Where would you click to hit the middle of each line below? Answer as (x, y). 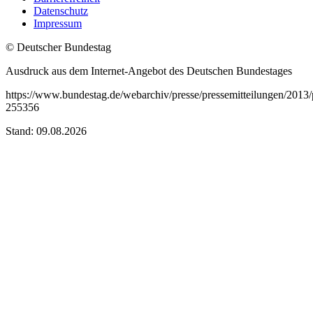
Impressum (58, 23)
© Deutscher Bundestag (58, 47)
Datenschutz (61, 10)
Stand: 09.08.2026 (46, 131)
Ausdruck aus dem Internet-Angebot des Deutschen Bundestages (149, 71)
